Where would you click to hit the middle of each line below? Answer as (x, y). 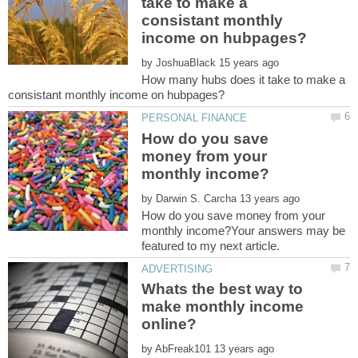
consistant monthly (213, 21)
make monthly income (223, 307)
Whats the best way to (223, 289)
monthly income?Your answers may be (244, 230)
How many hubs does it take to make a (244, 80)
